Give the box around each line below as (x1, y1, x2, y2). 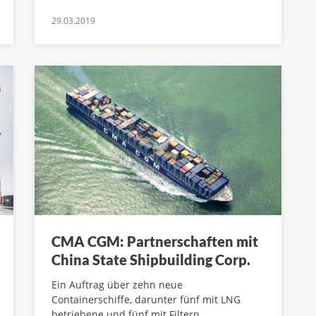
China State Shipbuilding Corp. (51, 251, 250, 269)
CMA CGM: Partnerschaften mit (51, 233, 258, 250)
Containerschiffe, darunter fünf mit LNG (51, 293, 241, 307)
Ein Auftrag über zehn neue (51, 278, 183, 292)
